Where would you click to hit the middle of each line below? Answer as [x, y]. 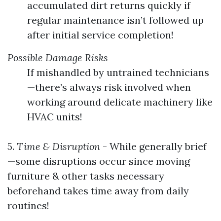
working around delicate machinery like [120, 102]
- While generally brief [153, 147]
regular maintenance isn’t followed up [115, 20]
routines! [28, 206]
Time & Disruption [57, 147]
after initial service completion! [100, 35]
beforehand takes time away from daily [98, 191]
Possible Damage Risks [58, 58]
